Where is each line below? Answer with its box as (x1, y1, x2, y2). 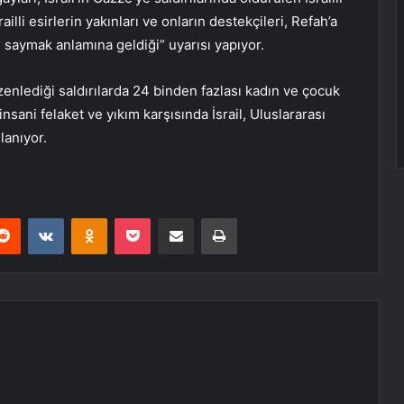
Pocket (150, 210, 188, 225)
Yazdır (236, 210, 271, 225)
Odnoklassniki (106, 210, 184, 225)
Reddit (20, 210, 56, 225)
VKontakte (63, 210, 121, 225)
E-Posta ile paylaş (193, 210, 228, 225)
